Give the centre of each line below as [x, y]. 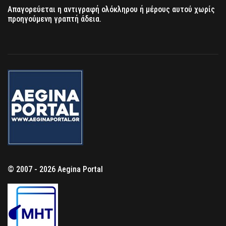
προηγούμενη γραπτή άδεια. [54, 19]
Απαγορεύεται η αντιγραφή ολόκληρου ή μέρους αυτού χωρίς [111, 9]
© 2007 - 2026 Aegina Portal [55, 169]
